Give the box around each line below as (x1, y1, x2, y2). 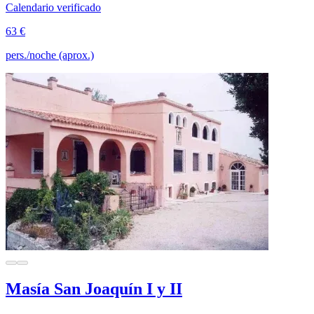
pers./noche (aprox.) (6, 49, 94, 62)
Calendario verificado (6, 1, 101, 14)
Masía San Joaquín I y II (6, 280, 182, 299)
